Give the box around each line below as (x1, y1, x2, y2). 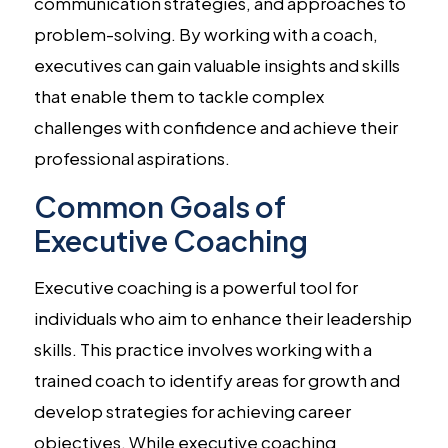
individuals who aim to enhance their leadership (33, 306, 412, 329)
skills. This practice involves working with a (33, 337, 372, 360)
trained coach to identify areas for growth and (33, 368, 400, 391)
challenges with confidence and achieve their (33, 115, 398, 138)
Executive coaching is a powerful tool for (33, 275, 358, 298)
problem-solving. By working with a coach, (33, 22, 378, 45)
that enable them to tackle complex (33, 84, 324, 107)
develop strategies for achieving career (33, 399, 351, 422)
